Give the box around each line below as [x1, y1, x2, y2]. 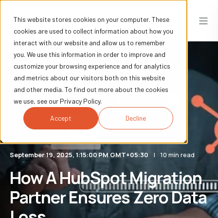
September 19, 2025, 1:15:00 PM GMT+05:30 [10, 150, 148, 159]
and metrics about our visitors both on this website [14, 73, 165, 82]
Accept [50, 114, 72, 123]
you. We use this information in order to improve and [14, 50, 165, 58]
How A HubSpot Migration [10, 166, 202, 189]
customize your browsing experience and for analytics [14, 62, 170, 70]
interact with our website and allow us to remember [14, 38, 165, 47]
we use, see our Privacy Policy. [14, 97, 102, 105]
